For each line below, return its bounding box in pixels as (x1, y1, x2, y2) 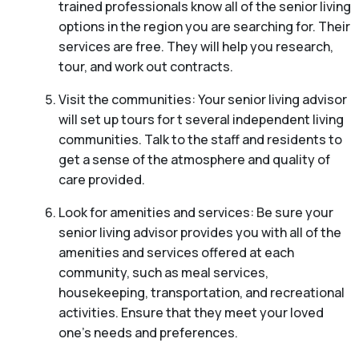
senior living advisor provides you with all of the (58, 224, 341, 242)
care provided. (58, 171, 145, 189)
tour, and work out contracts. (58, 58, 233, 76)
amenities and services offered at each (58, 244, 294, 262)
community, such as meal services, (58, 264, 268, 282)
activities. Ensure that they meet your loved (58, 304, 324, 322)
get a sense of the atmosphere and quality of (58, 151, 330, 169)
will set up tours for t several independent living (58, 111, 344, 129)
